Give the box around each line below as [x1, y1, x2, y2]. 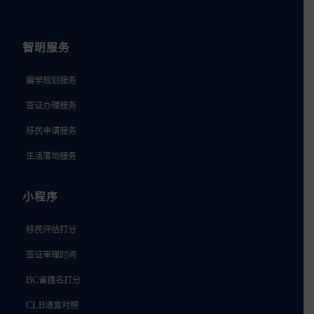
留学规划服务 [25, 74, 76, 85]
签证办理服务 [25, 100, 76, 110]
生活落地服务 [25, 150, 76, 161]
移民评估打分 [25, 224, 76, 234]
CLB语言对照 [25, 299, 78, 310]
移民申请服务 [25, 125, 76, 135]
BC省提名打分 [25, 274, 81, 285]
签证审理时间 [25, 249, 76, 259]
